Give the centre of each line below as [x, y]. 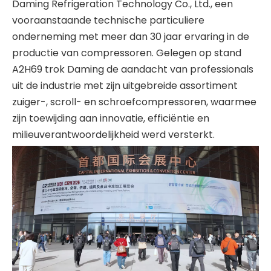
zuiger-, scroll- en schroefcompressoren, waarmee [134, 102]
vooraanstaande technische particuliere [108, 20]
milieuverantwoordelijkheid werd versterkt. [113, 135]
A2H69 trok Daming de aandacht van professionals [133, 69]
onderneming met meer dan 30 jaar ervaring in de [131, 37]
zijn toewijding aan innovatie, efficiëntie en [111, 118]
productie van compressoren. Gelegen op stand [127, 53]
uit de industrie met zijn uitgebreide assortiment [125, 86]
